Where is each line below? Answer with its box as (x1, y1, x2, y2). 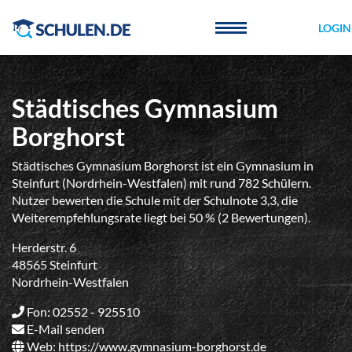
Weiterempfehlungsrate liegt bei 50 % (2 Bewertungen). (12, 210, 310, 225)
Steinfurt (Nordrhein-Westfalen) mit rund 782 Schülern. (12, 175, 311, 190)
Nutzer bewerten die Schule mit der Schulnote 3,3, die (12, 192, 298, 207)
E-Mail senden (27, 321, 104, 336)
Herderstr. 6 (12, 240, 76, 255)
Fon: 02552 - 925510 (24, 304, 140, 319)
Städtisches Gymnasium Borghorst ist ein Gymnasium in (12, 158, 313, 173)
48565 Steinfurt (12, 257, 97, 272)
